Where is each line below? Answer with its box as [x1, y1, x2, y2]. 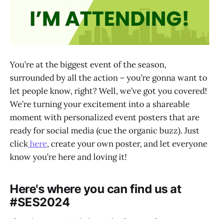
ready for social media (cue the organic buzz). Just [10, 125, 199, 136]
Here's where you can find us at [10, 182, 181, 197]
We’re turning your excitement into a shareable [10, 99, 190, 110]
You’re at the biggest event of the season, [10, 59, 166, 70]
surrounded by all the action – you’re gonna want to [10, 72, 207, 84]
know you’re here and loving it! [10, 152, 127, 163]
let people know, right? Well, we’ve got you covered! [10, 86, 207, 97]
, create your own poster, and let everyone [47, 138, 207, 150]
